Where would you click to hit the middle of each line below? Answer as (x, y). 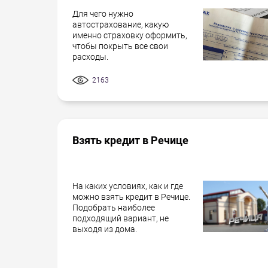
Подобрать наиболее (114, 208)
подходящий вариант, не (121, 219)
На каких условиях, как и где (128, 186)
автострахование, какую (121, 25)
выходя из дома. (105, 229)
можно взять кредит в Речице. (131, 197)
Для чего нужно (103, 14)
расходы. (90, 57)
